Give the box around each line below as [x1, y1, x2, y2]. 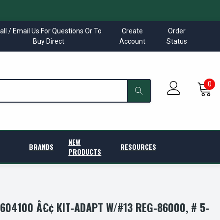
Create [121, 27, 143, 35]
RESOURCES [120, 141, 156, 152]
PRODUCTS [68, 146, 102, 157]
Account [119, 37, 145, 45]
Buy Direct [33, 37, 65, 45]
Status [166, 37, 188, 45]
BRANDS [29, 141, 54, 152]
